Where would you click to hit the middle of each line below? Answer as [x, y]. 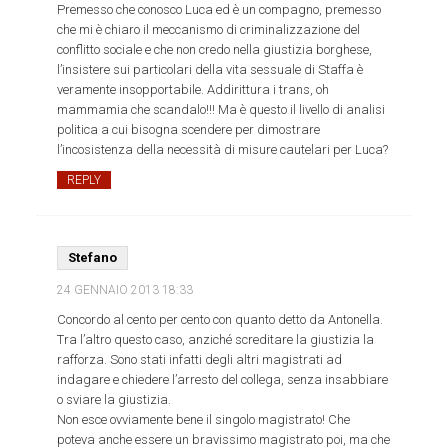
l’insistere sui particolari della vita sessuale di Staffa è [210, 70]
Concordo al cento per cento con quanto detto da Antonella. [220, 320]
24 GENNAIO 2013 [110, 290]
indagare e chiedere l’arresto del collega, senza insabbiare [223, 380]
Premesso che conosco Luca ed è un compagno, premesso [219, 10]
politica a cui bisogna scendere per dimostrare [189, 130]
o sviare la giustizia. [114, 400]
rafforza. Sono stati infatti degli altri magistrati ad [200, 360]
